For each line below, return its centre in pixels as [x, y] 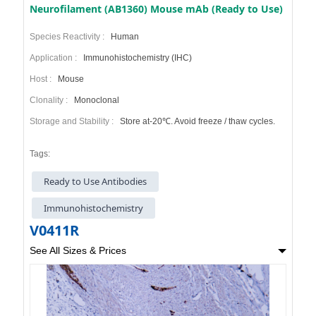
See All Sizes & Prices [78, 250]
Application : [55, 58]
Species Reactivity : [69, 37]
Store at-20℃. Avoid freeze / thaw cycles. [196, 121]
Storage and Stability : [73, 121]
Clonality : [50, 100]
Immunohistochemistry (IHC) [136, 58]
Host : [42, 79]
